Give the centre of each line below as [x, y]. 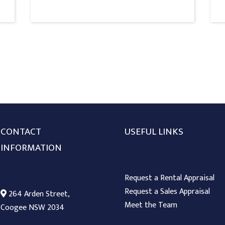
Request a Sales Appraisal [167, 192]
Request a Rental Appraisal [169, 178]
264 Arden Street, [38, 194]
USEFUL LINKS [154, 132]
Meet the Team [151, 205]
